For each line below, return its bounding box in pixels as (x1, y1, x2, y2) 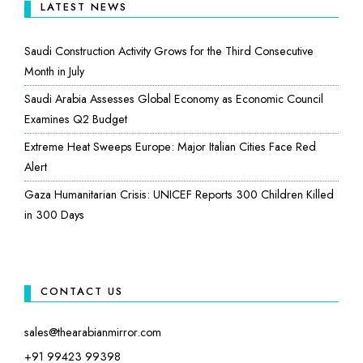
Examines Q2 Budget (24, 111, 127, 128)
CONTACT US (41, 284, 123, 300)
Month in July (24, 63, 84, 80)
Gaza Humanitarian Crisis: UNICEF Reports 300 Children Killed (24, 186, 334, 203)
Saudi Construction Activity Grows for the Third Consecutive (24, 43, 314, 60)
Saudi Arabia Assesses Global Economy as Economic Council (24, 91, 323, 108)
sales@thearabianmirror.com (24, 324, 161, 341)
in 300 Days (24, 207, 84, 224)
